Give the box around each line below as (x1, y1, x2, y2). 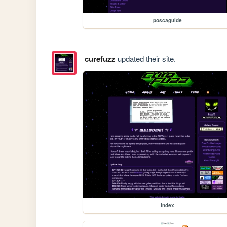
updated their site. (115, 53, 176, 64)
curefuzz (84, 53, 116, 64)
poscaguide (153, 16, 182, 24)
